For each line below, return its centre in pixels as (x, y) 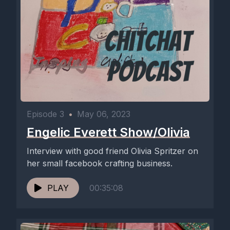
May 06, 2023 (104, 114)
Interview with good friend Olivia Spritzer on (112, 151)
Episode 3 (45, 114)
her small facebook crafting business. (100, 163)
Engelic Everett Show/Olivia (108, 132)
